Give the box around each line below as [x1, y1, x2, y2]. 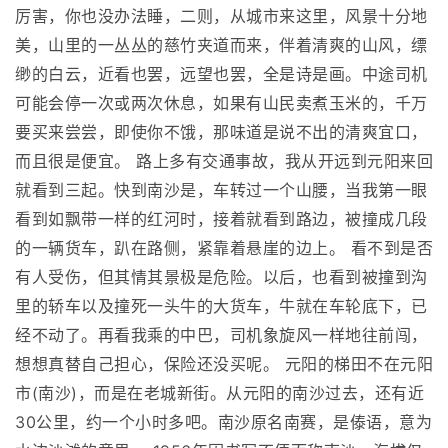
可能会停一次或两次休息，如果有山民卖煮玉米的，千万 [15, 93, 428, 114]
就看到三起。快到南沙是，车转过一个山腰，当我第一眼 [15, 180, 428, 201]
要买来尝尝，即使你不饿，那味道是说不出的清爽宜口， [15, 122, 428, 143]
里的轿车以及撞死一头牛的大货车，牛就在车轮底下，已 [15, 296, 428, 317]
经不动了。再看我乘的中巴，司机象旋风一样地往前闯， [15, 325, 428, 346]
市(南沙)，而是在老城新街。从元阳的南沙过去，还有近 [15, 383, 424, 404]
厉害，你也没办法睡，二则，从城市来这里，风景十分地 [15, 6, 428, 27]
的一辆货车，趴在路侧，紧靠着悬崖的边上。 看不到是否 [15, 238, 433, 259]
